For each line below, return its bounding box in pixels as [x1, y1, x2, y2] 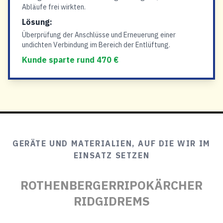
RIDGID [73, 193, 117, 209]
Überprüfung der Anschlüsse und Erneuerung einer [22, 30, 176, 39]
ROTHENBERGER [20, 177, 116, 193]
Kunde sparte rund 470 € [22, 55, 118, 65]
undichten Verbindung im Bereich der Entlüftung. [22, 40, 170, 49]
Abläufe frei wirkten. [22, 2, 86, 11]
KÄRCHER [146, 177, 203, 193]
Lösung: [22, 17, 52, 27]
